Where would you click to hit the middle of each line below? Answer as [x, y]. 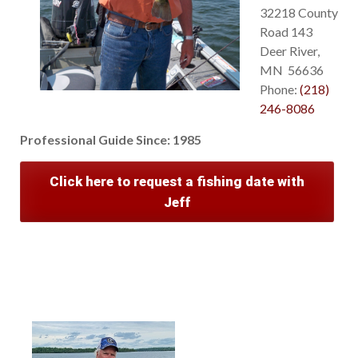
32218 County [299, 13]
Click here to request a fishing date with [177, 182]
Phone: [280, 89]
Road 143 [286, 32]
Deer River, [290, 51]
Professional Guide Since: [95, 140]
